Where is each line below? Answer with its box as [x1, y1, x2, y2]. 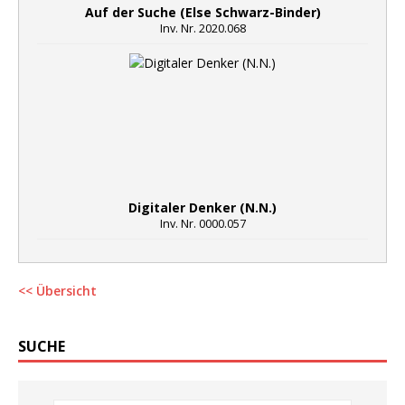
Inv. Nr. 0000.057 [159, 216, 246, 232]
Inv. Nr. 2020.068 [159, 21, 246, 37]
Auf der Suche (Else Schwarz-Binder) [84, 4, 321, 22]
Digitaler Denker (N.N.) [128, 199, 277, 217]
